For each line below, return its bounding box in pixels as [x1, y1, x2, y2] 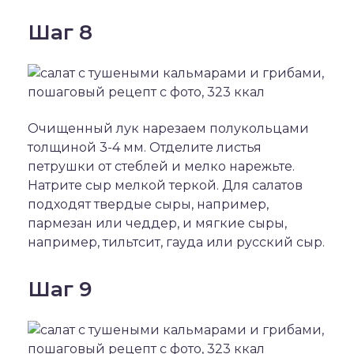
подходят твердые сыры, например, [28, 197, 269, 212]
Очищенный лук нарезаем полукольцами [28, 121, 309, 136]
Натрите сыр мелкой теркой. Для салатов [28, 178, 303, 193]
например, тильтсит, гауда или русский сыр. [28, 235, 325, 250]
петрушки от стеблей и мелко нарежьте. [28, 159, 295, 174]
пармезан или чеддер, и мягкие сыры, [28, 216, 287, 231]
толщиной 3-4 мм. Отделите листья [28, 140, 262, 155]
